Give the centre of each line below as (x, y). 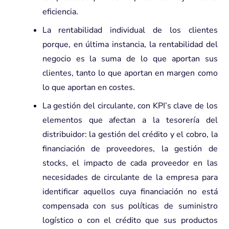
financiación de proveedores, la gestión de (130, 148)
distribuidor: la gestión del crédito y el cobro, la (130, 134)
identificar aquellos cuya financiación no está (130, 191)
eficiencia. (60, 12)
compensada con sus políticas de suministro (130, 206)
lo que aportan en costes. (88, 87)
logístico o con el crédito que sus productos (130, 220)
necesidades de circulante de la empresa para (130, 177)
